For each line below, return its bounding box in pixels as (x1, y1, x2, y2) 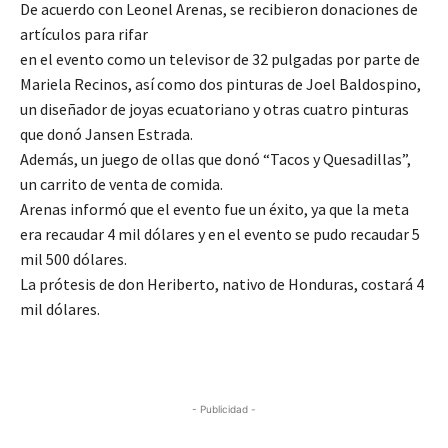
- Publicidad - (192, 402, 256, 415)
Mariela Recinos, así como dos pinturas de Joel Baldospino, (20, 73, 421, 94)
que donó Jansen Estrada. (20, 123, 193, 144)
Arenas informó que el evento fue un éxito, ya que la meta (20, 198, 409, 219)
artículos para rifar (20, 23, 148, 44)
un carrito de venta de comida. (20, 173, 223, 194)
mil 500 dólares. (20, 248, 127, 269)
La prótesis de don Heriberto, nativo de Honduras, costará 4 (20, 273, 424, 294)
